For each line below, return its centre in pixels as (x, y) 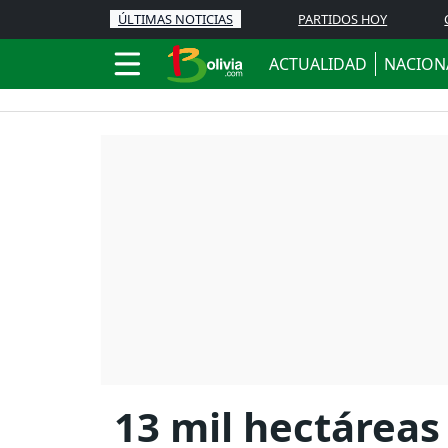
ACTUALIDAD (318, 64)
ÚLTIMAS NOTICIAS (175, 19)
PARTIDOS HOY (343, 19)
